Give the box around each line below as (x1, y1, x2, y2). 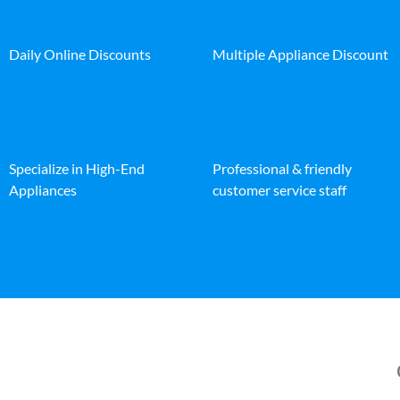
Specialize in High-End (9, 159, 145, 177)
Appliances (9, 180, 77, 198)
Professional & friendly (212, 159, 352, 177)
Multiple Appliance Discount (212, 45, 388, 62)
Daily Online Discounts (9, 45, 151, 62)
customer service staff (212, 180, 346, 198)
